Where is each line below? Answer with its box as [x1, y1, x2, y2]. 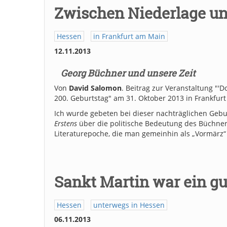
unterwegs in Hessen [93, 200, 165, 210]
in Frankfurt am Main [93, 31, 166, 42]
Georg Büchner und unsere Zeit [60, 66, 196, 79]
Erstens [54, 118, 77, 128]
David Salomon [69, 83, 122, 93]
